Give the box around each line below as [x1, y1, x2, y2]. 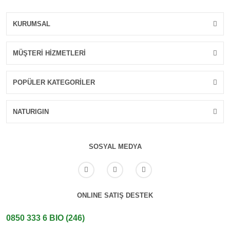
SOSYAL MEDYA [88, 142, 142, 150]
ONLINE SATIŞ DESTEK [77, 191, 153, 199]
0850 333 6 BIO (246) [6, 214, 85, 223]
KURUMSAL [13, 20, 50, 28]
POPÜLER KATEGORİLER [13, 78, 95, 86]
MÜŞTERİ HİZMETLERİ [13, 49, 86, 57]
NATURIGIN [13, 107, 49, 116]
